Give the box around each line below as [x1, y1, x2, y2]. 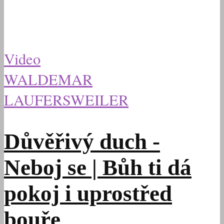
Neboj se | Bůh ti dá [4, 155, 191, 180]
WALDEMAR [4, 69, 92, 90]
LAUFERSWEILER [4, 89, 128, 110]
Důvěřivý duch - [4, 129, 160, 154]
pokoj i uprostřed [4, 181, 172, 206]
